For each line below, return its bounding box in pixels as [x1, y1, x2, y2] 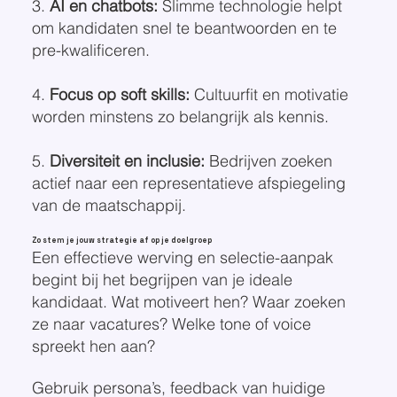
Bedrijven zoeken [204, 150, 332, 171]
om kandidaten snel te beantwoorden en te [31, 17, 337, 38]
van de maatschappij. [31, 194, 186, 215]
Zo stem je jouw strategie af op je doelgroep [31, 235, 212, 245]
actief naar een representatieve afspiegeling [31, 172, 346, 193]
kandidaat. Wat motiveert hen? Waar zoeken [31, 291, 346, 312]
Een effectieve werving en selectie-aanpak [31, 246, 333, 268]
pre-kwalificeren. [31, 39, 150, 60]
